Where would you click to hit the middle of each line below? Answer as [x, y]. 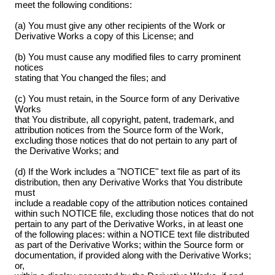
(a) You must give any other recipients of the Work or [120, 26]
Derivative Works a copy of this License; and [104, 36]
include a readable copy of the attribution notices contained [131, 203]
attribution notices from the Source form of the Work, [119, 130]
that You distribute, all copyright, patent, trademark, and [124, 120]
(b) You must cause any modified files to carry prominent [127, 57]
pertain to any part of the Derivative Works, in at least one [129, 224]
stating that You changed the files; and [90, 78]
